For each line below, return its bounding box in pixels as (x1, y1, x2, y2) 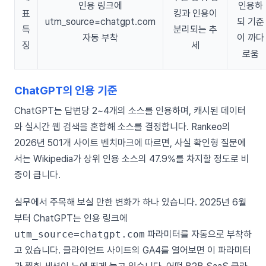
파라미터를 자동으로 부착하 (145, 228, 252, 240)
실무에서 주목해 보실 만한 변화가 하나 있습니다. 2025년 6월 (14, 196, 246, 208)
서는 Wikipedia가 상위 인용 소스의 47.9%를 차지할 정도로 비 (14, 153, 249, 164)
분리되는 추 (173, 23, 217, 35)
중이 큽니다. (14, 169, 61, 180)
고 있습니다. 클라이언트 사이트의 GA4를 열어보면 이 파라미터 (14, 244, 251, 256)
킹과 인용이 (173, 7, 217, 19)
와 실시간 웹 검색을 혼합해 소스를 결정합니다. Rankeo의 (14, 121, 230, 132)
